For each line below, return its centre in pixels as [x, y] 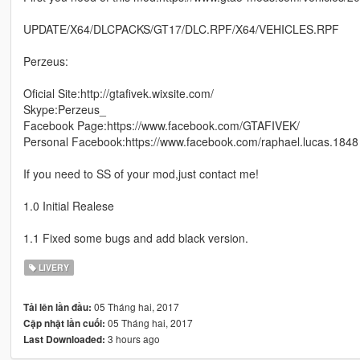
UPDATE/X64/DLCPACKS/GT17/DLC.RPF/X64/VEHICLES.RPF [181, 29]
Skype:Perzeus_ [64, 110]
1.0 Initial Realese [68, 206]
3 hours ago [132, 339]
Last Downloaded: [64, 340]
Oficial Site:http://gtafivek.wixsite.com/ [118, 94]
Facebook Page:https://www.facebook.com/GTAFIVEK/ [161, 126]
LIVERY [53, 268]
